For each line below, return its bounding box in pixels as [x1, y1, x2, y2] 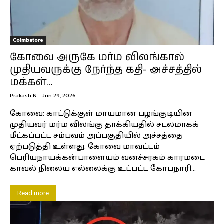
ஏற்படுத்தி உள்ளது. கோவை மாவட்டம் [10, 142, 160, 152]
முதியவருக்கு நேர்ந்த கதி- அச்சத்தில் [10, 62, 202, 77]
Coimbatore [13, 36, 43, 44]
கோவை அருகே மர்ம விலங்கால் [10, 49, 184, 65]
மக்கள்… [10, 74, 52, 90]
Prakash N [10, 91, 37, 99]
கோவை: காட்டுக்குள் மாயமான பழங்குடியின [10, 109, 192, 119]
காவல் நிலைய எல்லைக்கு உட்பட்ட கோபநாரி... [10, 164, 196, 174]
